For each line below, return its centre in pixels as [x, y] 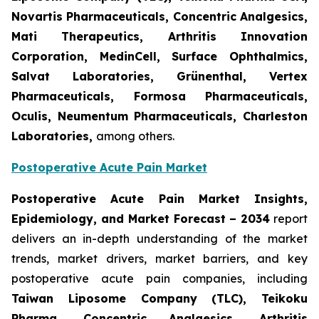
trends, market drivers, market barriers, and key [159, 259]
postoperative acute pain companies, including [159, 279]
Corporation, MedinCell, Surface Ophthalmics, [159, 57]
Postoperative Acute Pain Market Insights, [159, 199]
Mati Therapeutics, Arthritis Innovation [159, 37]
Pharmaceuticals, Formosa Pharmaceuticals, [159, 96]
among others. [135, 136]
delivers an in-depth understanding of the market [159, 239]
